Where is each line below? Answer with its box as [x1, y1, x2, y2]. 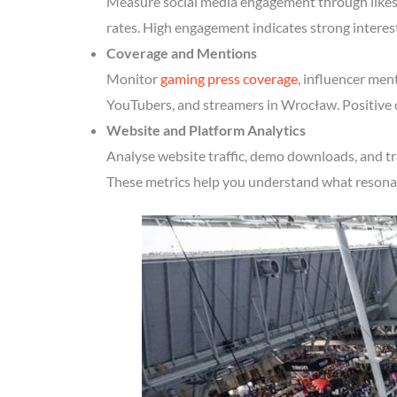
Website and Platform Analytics [106, 121, 306, 138]
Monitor [106, 70, 160, 87]
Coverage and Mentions [106, 44, 257, 61]
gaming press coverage [160, 70, 298, 87]
